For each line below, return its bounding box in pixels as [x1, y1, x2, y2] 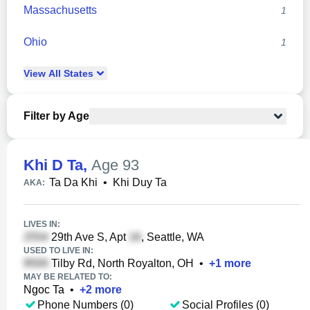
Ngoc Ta [24, 284, 64, 295]
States [61, 68, 93, 79]
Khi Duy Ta [113, 176, 167, 188]
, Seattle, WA [141, 231, 204, 243]
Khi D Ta [24, 156, 83, 174]
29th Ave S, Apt [48, 231, 129, 243]
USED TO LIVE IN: [24, 246, 93, 255]
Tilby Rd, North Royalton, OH [48, 257, 194, 269]
